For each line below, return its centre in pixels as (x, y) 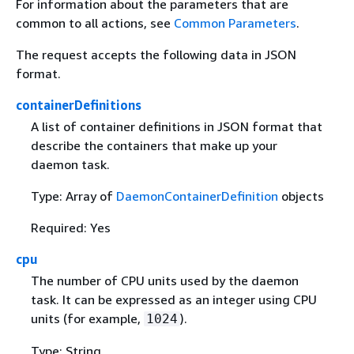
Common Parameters (235, 23)
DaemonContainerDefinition (197, 196)
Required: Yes (70, 228)
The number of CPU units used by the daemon (164, 281)
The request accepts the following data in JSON (156, 55)
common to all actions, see (95, 23)
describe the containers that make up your (154, 146)
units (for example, (87, 319)
